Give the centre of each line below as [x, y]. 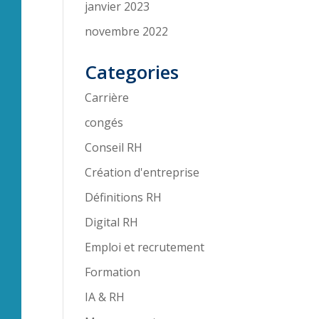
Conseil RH [114, 147]
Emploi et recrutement [145, 247]
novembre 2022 [127, 31]
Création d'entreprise [142, 172]
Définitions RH [124, 197]
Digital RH [112, 222]
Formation [113, 272]
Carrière [107, 98]
